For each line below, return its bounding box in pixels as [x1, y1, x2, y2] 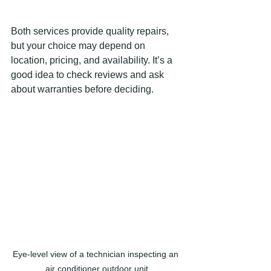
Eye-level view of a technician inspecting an [13, 249, 181, 259]
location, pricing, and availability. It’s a [11, 54, 175, 65]
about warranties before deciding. [11, 83, 154, 94]
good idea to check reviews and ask [11, 69, 166, 80]
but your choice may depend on [11, 40, 148, 51]
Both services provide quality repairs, [11, 25, 171, 36]
